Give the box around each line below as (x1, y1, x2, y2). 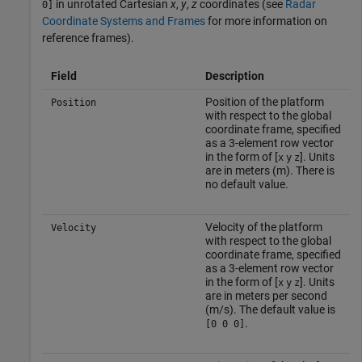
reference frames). (42, 32, 134, 45)
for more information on (205, 15, 327, 28)
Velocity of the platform (204, 221, 322, 234)
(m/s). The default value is (204, 303, 335, 317)
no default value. (204, 178, 288, 192)
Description (204, 69, 264, 83)
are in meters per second (204, 289, 327, 303)
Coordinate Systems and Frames (42, 15, 205, 28)
